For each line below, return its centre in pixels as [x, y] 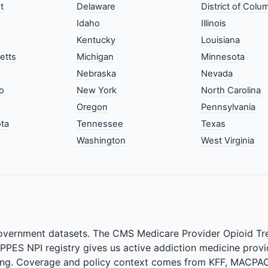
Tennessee [100, 124]
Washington [101, 140]
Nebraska [97, 73]
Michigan [95, 57]
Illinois [213, 23]
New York [97, 90]
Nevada [217, 73]
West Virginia [227, 140]
